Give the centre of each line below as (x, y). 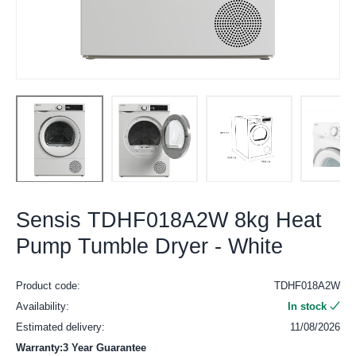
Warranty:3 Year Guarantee (81, 348)
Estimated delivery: (60, 327)
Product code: (48, 286)
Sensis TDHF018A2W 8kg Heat (169, 221)
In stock (307, 307)
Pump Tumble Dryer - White (149, 247)
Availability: (43, 307)
